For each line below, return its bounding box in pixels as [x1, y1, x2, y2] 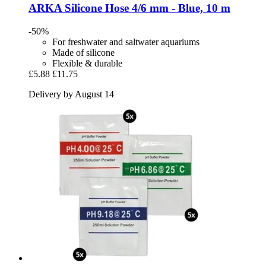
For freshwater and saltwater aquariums [52, 36, 199, 47]
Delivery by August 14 [28, 88, 114, 99]
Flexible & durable [52, 58, 122, 68]
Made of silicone [52, 47, 115, 58]
